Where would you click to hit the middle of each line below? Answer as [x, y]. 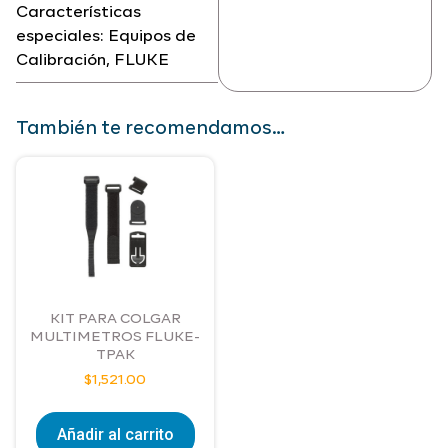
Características [78, 13]
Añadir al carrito [115, 435]
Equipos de [152, 37]
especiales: [62, 37]
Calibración [61, 61]
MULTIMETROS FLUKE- [115, 337]
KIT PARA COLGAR [115, 319]
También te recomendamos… [150, 129]
